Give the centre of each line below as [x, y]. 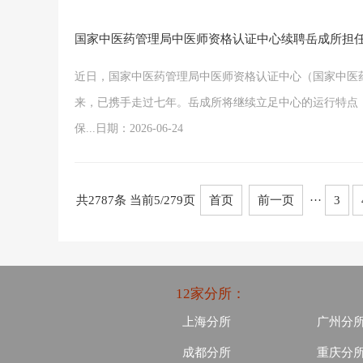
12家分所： [211, 294]
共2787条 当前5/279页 [136, 200]
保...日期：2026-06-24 [129, 128]
